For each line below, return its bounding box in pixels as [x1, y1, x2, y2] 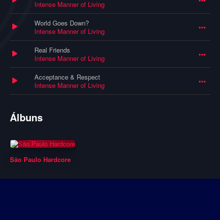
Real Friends [34, 45, 70, 55]
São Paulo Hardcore [10, 155, 71, 165]
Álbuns [10, 110, 43, 125]
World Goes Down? [34, 18, 89, 28]
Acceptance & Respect [34, 72, 100, 82]
